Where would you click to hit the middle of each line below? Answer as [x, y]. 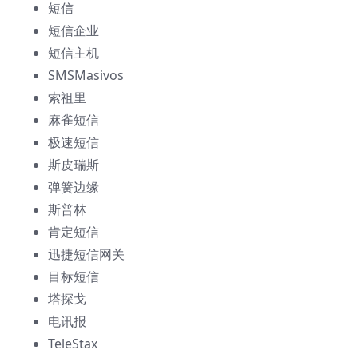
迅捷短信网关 [86, 255]
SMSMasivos [86, 76]
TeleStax [73, 344]
